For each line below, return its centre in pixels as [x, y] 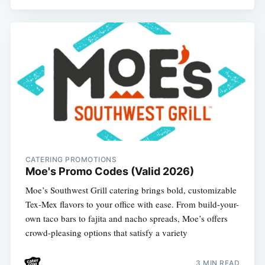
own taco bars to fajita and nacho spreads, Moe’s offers [126, 218]
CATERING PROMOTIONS [71, 159]
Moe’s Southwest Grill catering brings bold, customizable [131, 190]
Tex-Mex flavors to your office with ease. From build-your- [132, 204]
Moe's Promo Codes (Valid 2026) [109, 171]
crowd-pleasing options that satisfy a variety [106, 232]
